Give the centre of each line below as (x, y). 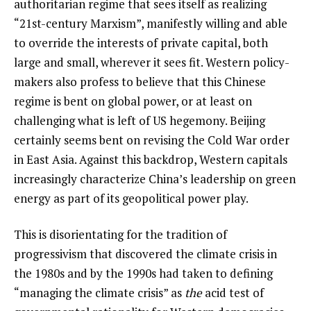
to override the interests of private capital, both (141, 42)
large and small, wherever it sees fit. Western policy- (152, 62)
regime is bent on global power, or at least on (133, 101)
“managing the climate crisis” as (99, 292)
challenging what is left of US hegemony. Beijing (140, 120)
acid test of (233, 292)
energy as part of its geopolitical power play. (131, 198)
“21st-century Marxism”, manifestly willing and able (151, 23)
